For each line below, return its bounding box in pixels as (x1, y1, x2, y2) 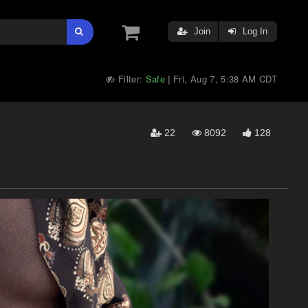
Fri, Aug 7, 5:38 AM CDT (173, 72, 277, 85)
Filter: (115, 72, 146, 85)
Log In (240, 26, 267, 36)
